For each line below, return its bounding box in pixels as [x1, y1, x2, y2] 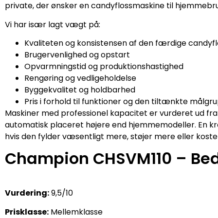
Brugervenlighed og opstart [24, 49, 130, 61]
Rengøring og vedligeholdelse [24, 73, 136, 84]
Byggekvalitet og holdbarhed [24, 84, 135, 96]
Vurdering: [5, 187, 49, 199]
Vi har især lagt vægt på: [5, 18, 100, 30]
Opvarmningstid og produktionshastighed [24, 61, 183, 73]
